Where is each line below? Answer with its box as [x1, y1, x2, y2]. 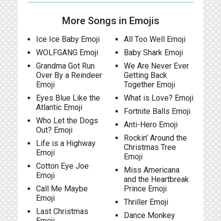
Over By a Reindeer [36, 71, 102, 80]
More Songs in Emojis [62, 15, 159, 27]
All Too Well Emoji [123, 35, 185, 44]
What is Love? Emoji [123, 93, 193, 103]
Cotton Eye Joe [36, 161, 89, 171]
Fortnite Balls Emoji [123, 107, 190, 116]
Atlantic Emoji [36, 103, 82, 112]
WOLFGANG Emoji [36, 48, 98, 57]
